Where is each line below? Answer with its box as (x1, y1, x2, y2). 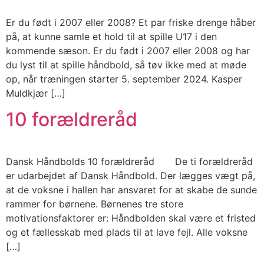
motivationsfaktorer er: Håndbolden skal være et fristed (6, 212, 256, 225)
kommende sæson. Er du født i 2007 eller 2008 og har (6, 44, 250, 57)
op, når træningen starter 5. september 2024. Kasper (6, 72, 242, 85)
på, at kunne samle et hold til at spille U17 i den (6, 30, 217, 42)
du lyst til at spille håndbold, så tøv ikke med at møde (6, 58, 246, 71)
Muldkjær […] (6, 87, 65, 99)
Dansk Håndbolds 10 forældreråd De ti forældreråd (6, 156, 253, 168)
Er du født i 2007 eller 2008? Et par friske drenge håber (6, 16, 256, 28)
